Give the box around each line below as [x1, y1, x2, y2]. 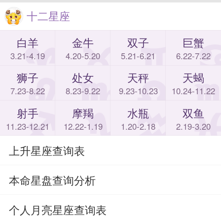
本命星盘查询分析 [8, 172, 96, 188]
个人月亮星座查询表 [8, 201, 107, 217]
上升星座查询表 [8, 143, 85, 158]
